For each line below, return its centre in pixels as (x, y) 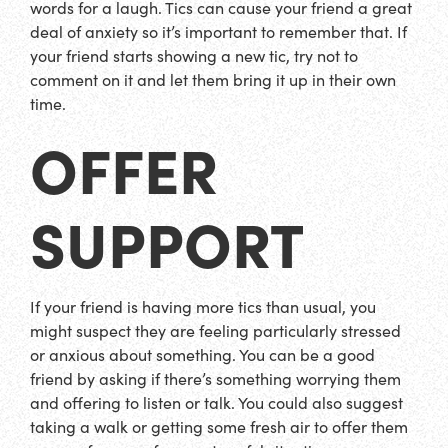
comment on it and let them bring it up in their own (213, 80)
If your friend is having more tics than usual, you (203, 306)
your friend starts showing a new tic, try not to (194, 56)
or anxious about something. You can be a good (202, 354)
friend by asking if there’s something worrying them (215, 378)
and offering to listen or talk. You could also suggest (216, 402)
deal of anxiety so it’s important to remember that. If (218, 32)
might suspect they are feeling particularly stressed (215, 330)
